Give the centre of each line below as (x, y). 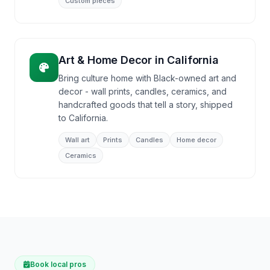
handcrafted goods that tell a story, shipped (146, 105)
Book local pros (58, 264)
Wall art (77, 140)
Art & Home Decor (105, 60)
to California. (83, 118)
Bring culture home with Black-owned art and (147, 78)
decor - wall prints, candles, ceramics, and (143, 91)
